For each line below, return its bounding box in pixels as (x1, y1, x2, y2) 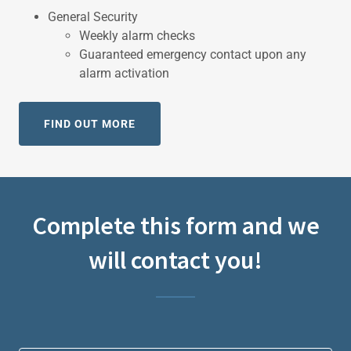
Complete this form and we (31, 210, 320, 241)
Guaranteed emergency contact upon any (78, 47, 306, 62)
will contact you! (89, 244, 262, 276)
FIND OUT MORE (44, 118, 136, 130)
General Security (47, 9, 138, 24)
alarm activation (78, 66, 169, 81)
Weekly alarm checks (78, 28, 195, 43)
